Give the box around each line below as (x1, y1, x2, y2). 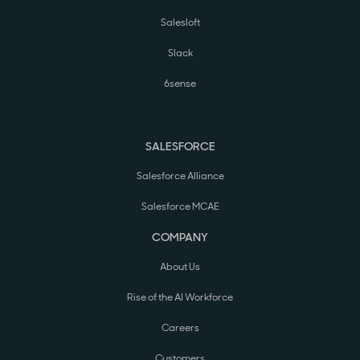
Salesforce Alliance (136, 170, 224, 183)
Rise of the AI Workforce (127, 291, 233, 305)
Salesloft (160, 16, 200, 30)
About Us (160, 260, 200, 274)
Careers (161, 321, 199, 335)
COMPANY (152, 230, 208, 245)
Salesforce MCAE (141, 200, 219, 214)
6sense (164, 77, 196, 91)
